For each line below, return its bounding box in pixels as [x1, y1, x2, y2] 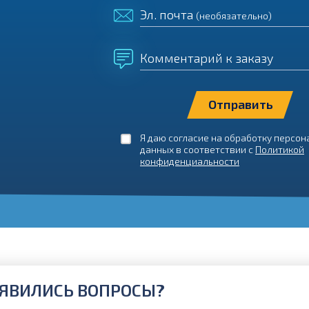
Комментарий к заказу [140, 50, 273, 66]
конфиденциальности [140, 155, 239, 167]
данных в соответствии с [140, 143, 255, 155]
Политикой [255, 143, 304, 155]
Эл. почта [140, 7, 196, 22]
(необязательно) [196, 10, 272, 21]
